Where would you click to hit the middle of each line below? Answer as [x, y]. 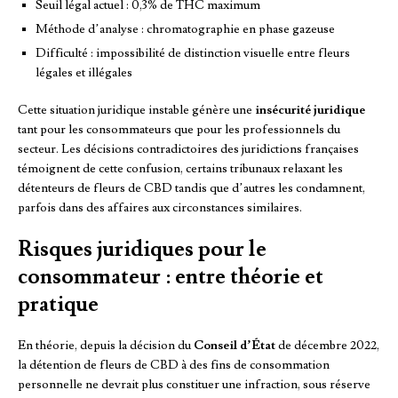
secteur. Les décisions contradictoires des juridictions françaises [188, 150]
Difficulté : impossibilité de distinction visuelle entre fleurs [193, 54]
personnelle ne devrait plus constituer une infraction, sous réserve [194, 385]
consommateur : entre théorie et [171, 277]
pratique [58, 305]
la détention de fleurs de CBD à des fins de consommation [174, 366]
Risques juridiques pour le [142, 250]
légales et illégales [84, 73]
